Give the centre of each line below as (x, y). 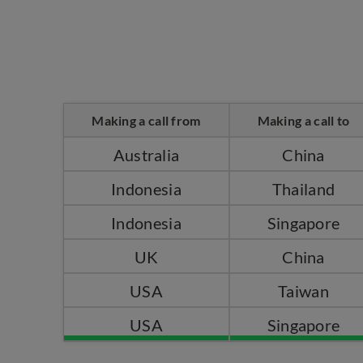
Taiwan (303, 291)
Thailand (303, 189)
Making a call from (146, 120)
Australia (146, 155)
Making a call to (303, 120)
